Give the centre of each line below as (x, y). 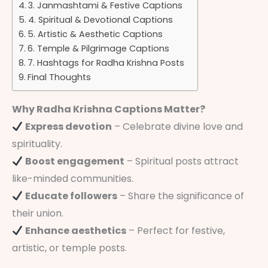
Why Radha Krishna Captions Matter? (109, 109)
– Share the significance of (181, 196)
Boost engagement (75, 162)
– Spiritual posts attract (182, 162)
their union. (38, 214)
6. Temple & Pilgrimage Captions (98, 49)
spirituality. (37, 144)
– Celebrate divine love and (178, 127)
